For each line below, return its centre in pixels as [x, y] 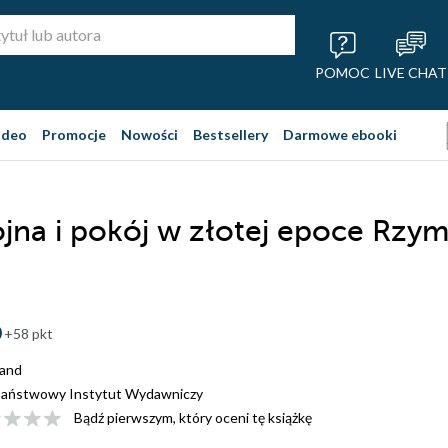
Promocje [74, 134]
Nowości [149, 134]
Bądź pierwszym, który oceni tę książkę [193, 417]
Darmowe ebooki [340, 134]
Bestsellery [230, 134]
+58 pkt [28, 333]
